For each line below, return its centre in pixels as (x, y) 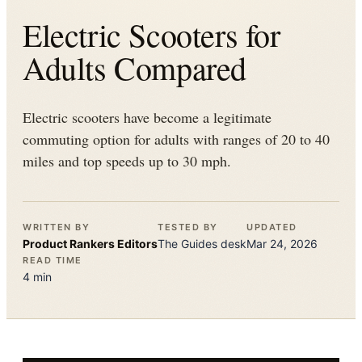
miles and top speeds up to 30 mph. (127, 161)
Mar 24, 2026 (282, 244)
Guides (199, 244)
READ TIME (53, 260)
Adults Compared (135, 67)
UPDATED (272, 227)
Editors (136, 244)
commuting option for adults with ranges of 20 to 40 (176, 139)
